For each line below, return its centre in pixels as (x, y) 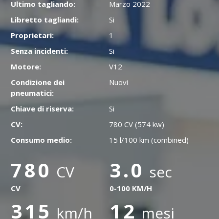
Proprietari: (33, 35)
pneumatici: (33, 93)
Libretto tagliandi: (45, 20)
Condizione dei (38, 82)
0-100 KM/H (131, 188)
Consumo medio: (42, 140)
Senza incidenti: (40, 51)
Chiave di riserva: (43, 109)
